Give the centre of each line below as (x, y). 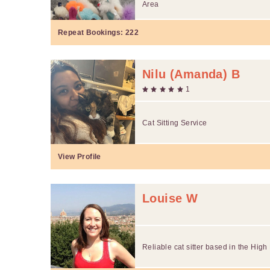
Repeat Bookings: (92, 32)
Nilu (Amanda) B (191, 74)
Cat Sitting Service (175, 123)
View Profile (80, 156)
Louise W (170, 198)
